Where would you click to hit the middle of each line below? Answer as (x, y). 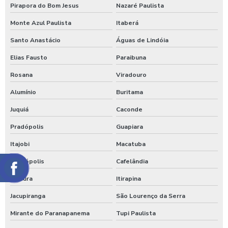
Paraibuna (131, 58)
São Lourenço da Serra (150, 196)
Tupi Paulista (136, 213)
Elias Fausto (29, 58)
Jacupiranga (28, 196)
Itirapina (128, 179)
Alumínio (23, 92)
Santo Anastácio (35, 40)
